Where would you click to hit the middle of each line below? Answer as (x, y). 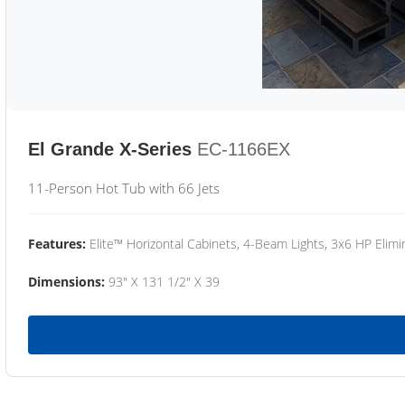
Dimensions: (66, 282)
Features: (57, 244)
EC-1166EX (244, 149)
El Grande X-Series (110, 149)
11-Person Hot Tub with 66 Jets (124, 188)
